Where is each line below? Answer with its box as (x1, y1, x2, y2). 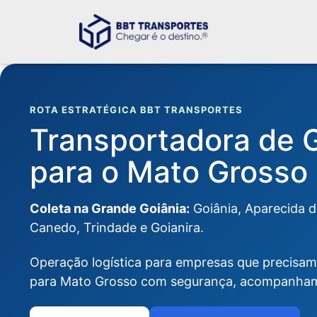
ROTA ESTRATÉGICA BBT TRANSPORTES (30, 103, 243, 115)
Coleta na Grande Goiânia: (30, 200, 190, 216)
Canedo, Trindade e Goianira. (30, 219, 204, 235)
